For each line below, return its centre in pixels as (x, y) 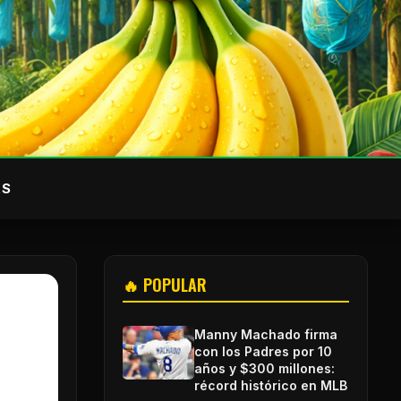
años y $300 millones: (264, 368)
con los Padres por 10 (263, 351)
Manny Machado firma (266, 334)
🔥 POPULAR (165, 284)
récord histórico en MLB (271, 385)
